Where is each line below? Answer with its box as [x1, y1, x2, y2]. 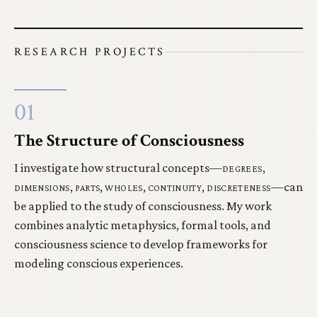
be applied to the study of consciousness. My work [14, 198, 272, 213]
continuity [147, 179, 202, 194]
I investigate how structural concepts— [14, 160, 222, 175]
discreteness [207, 179, 271, 194]
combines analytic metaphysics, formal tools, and [14, 217, 271, 232]
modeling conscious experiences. [14, 255, 183, 270]
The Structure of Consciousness [14, 129, 244, 151]
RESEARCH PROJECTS [14, 44, 166, 59]
